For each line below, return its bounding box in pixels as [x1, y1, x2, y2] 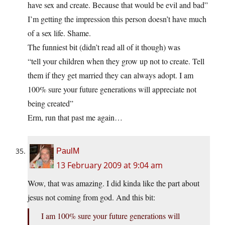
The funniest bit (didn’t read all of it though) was [28, 42, 180, 53]
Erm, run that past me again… [28, 112, 123, 123]
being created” [28, 98, 73, 109]
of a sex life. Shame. [28, 28, 91, 39]
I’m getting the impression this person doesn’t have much [28, 14, 206, 25]
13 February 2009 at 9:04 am [56, 160, 163, 171]
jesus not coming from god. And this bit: [28, 192, 155, 203]
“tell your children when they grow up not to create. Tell [28, 56, 204, 67]
